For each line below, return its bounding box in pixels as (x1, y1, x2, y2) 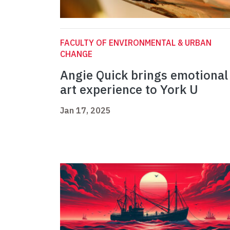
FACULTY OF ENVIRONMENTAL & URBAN (60, 37, 212, 48)
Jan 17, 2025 (60, 105, 111, 116)
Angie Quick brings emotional (60, 67, 228, 84)
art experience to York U (60, 81, 198, 98)
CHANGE (60, 49, 92, 60)
